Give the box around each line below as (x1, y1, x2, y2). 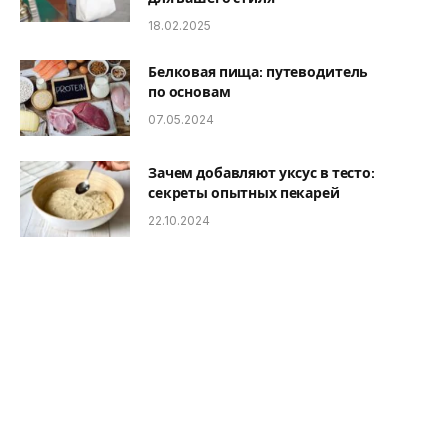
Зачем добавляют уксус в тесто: (148, 163, 375, 182)
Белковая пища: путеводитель (148, 62, 369, 81)
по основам (148, 82, 231, 101)
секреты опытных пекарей (148, 183, 340, 202)
